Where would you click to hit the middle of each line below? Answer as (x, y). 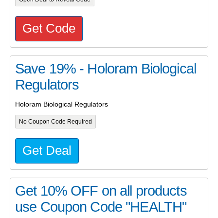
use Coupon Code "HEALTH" (101, 207)
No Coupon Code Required (55, 122)
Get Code (49, 28)
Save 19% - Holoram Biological (106, 69)
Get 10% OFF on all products (101, 191)
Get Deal (47, 151)
